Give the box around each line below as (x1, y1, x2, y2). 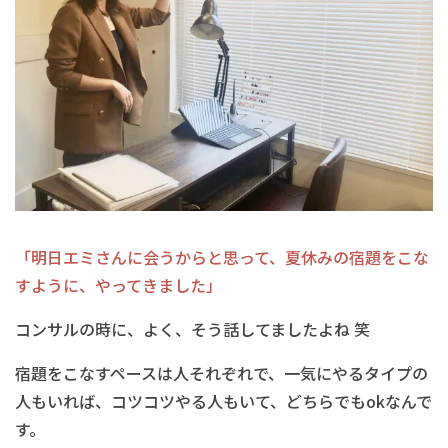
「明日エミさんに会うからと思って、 (15, 245, 285, 269)
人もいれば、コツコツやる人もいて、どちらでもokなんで (15, 389, 432, 413)
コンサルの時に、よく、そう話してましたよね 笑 (15, 317, 370, 341)
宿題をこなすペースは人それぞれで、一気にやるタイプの (15, 361, 428, 385)
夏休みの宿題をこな (285, 245, 429, 269)
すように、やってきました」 (15, 273, 222, 297)
